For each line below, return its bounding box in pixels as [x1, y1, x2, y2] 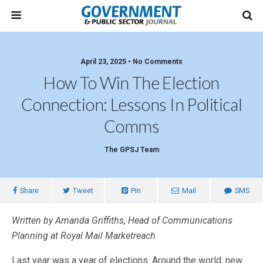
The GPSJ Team [104, 146, 159, 154]
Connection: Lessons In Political [21, 95, 242, 114]
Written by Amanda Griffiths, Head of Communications [12, 215, 232, 226]
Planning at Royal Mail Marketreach [12, 230, 156, 241]
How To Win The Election [43, 73, 220, 93]
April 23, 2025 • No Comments [80, 58, 183, 66]
